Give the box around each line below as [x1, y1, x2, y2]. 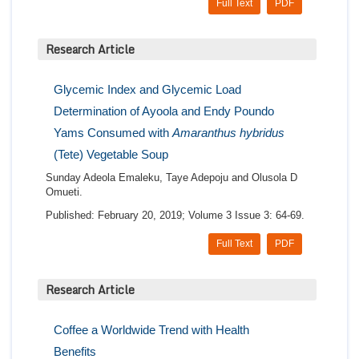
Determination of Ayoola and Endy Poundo [54, 104, 274, 119]
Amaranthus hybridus [172, 126, 284, 140]
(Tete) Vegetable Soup [54, 147, 168, 162]
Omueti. [46, 186, 83, 199]
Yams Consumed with [54, 126, 172, 140]
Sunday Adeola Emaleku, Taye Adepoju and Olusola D [46, 171, 297, 184]
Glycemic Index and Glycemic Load [54, 83, 241, 97]
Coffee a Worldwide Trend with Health [54, 323, 249, 337]
